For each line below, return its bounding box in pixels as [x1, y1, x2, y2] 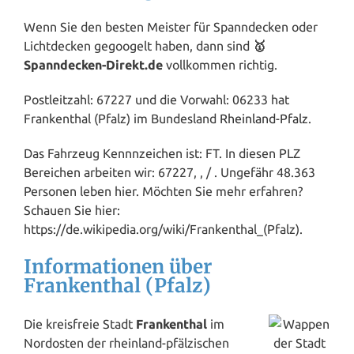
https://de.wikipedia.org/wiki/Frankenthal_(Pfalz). [24, 221, 303, 236]
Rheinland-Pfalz [220, 111, 308, 126]
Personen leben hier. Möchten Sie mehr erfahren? [24, 183, 303, 198]
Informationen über [24, 254, 212, 279]
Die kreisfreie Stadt [24, 316, 136, 331]
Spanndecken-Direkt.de [24, 57, 163, 72]
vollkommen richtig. [163, 57, 277, 72]
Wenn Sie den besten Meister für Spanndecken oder [24, 19, 318, 34]
